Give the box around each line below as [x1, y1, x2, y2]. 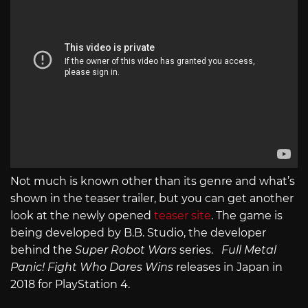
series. [179, 243, 221, 257]
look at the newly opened [10, 209, 154, 223]
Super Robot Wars [75, 243, 179, 257]
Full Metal [221, 243, 276, 257]
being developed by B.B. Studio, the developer [10, 226, 266, 240]
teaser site [154, 209, 211, 223]
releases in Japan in [176, 261, 283, 274]
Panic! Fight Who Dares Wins [10, 261, 176, 274]
